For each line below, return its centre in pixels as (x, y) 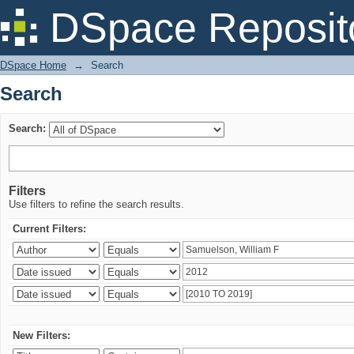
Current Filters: (49, 229)
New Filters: (41, 335)
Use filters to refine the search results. (96, 204)
